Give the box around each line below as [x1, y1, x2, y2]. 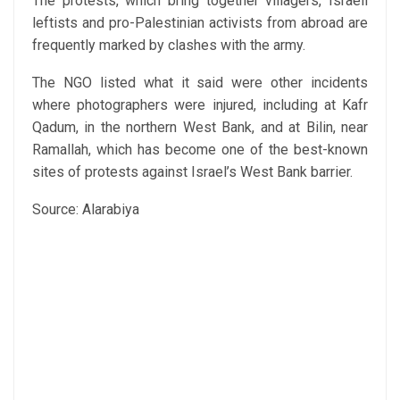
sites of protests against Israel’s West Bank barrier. [32, 163, 353, 181]
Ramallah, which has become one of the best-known [32, 141, 368, 159]
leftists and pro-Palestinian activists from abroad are [32, 14, 368, 32]
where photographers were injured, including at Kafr [32, 96, 368, 114]
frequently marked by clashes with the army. [32, 37, 305, 54]
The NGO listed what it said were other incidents [32, 74, 368, 92]
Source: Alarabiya [32, 201, 139, 219]
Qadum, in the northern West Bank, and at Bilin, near [32, 119, 368, 137]
